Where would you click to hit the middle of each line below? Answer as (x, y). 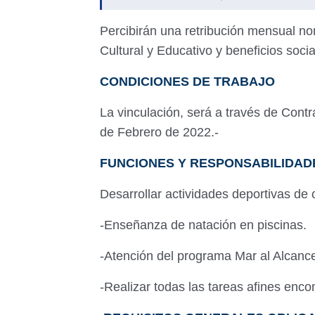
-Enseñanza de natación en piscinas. (205, 225)
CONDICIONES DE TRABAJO (189, 82)
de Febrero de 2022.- (161, 132)
